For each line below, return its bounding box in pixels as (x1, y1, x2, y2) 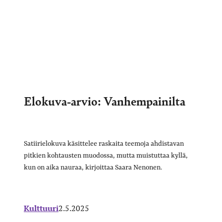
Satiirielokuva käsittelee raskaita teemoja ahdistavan (24, 139, 184, 148)
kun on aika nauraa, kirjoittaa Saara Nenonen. (24, 163, 162, 171)
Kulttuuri (24, 202, 58, 214)
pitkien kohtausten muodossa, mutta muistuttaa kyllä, (24, 151, 188, 160)
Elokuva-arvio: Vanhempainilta (24, 92, 185, 109)
